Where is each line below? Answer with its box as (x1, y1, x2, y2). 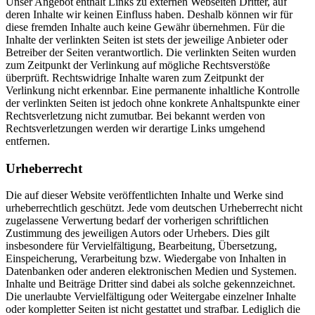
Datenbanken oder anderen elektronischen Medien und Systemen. (6, 265, 297, 278)
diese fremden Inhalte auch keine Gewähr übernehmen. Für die (6, 20, 285, 33)
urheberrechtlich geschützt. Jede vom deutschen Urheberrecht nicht (6, 202, 302, 214)
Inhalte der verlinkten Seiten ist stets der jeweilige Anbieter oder (6, 33, 288, 46)
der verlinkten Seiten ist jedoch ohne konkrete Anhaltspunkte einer (6, 96, 300, 109)
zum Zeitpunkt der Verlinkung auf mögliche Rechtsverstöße (6, 58, 270, 71)
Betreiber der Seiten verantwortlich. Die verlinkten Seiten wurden (6, 46, 296, 58)
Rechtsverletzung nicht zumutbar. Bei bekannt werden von (6, 109, 265, 122)
